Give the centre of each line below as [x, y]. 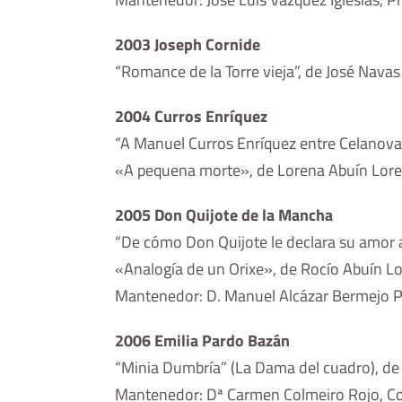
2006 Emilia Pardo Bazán [203, 341]
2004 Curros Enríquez [192, 117]
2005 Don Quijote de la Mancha [224, 215]
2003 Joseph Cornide [188, 45]
